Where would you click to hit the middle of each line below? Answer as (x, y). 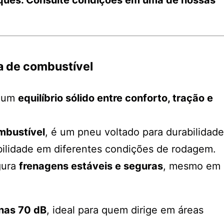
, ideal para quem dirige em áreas (125, 210)
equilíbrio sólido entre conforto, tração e (115, 98)
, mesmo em (192, 166)
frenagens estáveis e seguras (91, 166)
